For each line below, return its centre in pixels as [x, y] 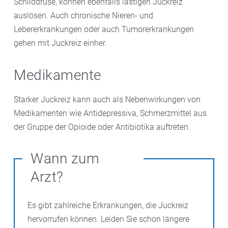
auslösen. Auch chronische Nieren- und [83, 15]
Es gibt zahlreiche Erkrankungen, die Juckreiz [108, 205]
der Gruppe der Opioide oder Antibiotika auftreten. [102, 127]
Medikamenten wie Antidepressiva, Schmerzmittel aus [110, 113]
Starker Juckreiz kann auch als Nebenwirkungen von [107, 99]
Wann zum [65, 158]
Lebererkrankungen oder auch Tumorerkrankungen [104, 29]
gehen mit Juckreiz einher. [60, 43]
